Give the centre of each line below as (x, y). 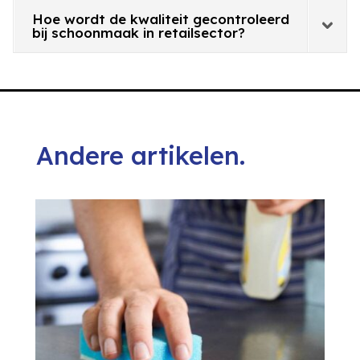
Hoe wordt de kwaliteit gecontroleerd (161, 19)
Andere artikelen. (140, 156)
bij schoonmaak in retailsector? (139, 33)
